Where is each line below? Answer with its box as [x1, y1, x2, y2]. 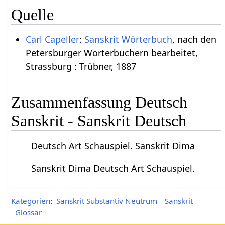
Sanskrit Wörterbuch [84, 33, 172, 45]
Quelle [11, 5, 54, 24]
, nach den [172, 33, 216, 45]
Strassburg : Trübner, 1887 [25, 60, 136, 72]
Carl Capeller [25, 33, 79, 45]
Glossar [15, 207, 42, 217]
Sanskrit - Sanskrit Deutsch [11, 111, 187, 130]
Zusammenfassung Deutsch [11, 93, 188, 112]
